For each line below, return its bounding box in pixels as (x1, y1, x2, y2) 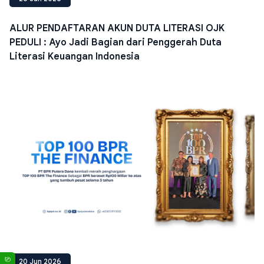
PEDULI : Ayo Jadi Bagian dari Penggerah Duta (9, 37, 222, 49)
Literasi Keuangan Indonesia (9, 51, 140, 63)
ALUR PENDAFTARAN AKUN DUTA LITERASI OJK (9, 22, 225, 35)
